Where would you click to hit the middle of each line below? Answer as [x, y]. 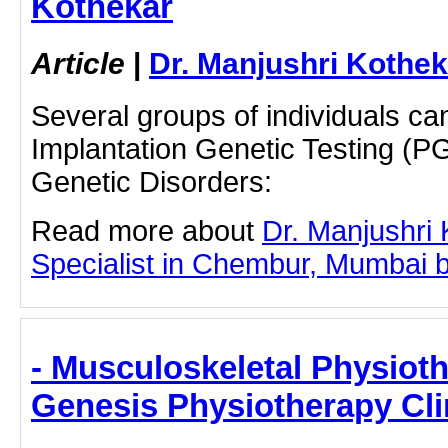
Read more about [146, 231]
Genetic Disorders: [151, 182]
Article [78, 63]
